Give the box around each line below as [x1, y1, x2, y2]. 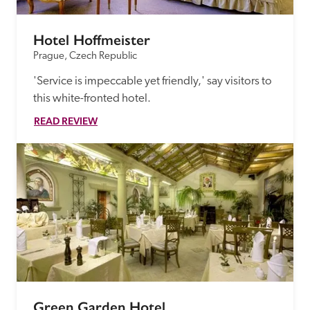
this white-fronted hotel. [33, 92, 151, 104]
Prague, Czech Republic [33, 51, 137, 62]
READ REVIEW [34, 114, 98, 127]
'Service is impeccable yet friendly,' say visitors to [33, 75, 272, 87]
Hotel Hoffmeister [33, 30, 150, 49]
